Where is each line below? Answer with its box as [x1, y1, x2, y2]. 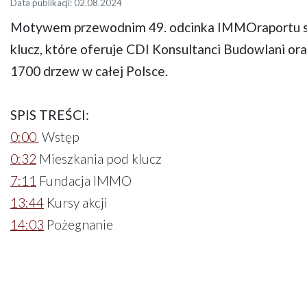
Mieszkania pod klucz [36, 151, 164, 167]
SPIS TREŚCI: [10, 107, 92, 123]
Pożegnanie [44, 217, 113, 232]
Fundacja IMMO [36, 173, 134, 188]
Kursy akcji [44, 195, 110, 210]
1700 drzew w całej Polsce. [10, 63, 168, 79]
